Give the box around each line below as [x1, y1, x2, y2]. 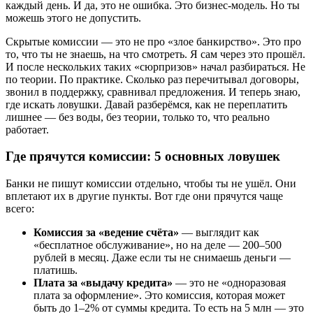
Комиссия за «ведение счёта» [34, 226, 179, 239]
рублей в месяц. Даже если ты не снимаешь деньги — [34, 252, 291, 264]
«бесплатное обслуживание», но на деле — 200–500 [34, 239, 282, 252]
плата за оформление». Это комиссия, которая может [34, 289, 285, 302]
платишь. [34, 264, 78, 277]
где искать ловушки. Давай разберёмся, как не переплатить [6, 98, 287, 110]
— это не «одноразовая [173, 277, 286, 289]
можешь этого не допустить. [6, 11, 141, 24]
